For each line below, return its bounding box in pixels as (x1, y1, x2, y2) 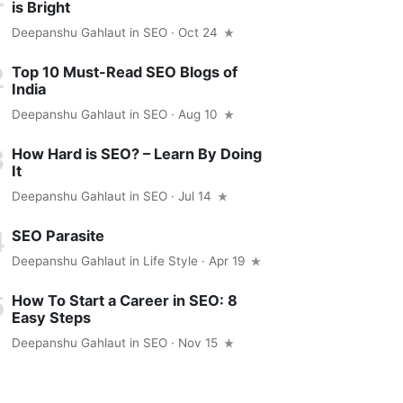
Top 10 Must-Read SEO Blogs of (12, 63, 238, 82)
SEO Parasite (12, 227, 105, 246)
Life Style (143, 254, 199, 269)
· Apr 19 (198, 254, 249, 269)
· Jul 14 (167, 189, 216, 204)
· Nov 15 (167, 336, 222, 351)
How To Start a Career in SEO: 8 (12, 291, 238, 310)
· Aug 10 (167, 107, 222, 122)
